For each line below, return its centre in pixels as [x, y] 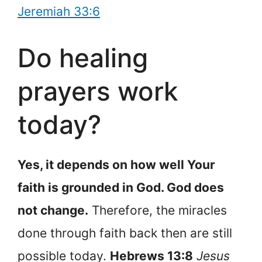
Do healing [83, 58]
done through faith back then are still [125, 233]
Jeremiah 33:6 [59, 12]
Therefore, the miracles [158, 210]
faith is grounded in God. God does [121, 187]
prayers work [98, 91]
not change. [53, 210]
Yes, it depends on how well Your [116, 164]
